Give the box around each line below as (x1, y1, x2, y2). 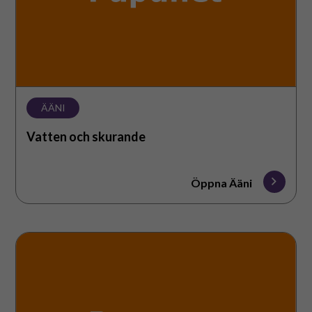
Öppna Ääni (190, 176, 252, 190)
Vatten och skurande (26, 129, 146, 145)
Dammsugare (15, 231, 91, 247)
